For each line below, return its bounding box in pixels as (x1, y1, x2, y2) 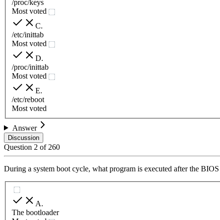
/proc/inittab (12, 62, 49, 71)
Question (4, 142, 34, 151)
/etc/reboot (12, 95, 44, 104)
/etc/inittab (12, 30, 44, 39)
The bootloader (12, 208, 59, 217)
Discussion (8, 134, 39, 141)
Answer (12, 123, 37, 132)
